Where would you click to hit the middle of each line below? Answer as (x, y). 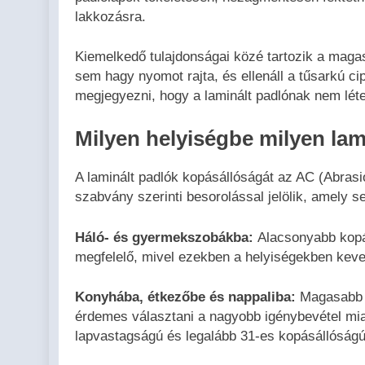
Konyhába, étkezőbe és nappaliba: (185, 297)
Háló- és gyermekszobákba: (164, 237)
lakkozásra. (110, 16)
